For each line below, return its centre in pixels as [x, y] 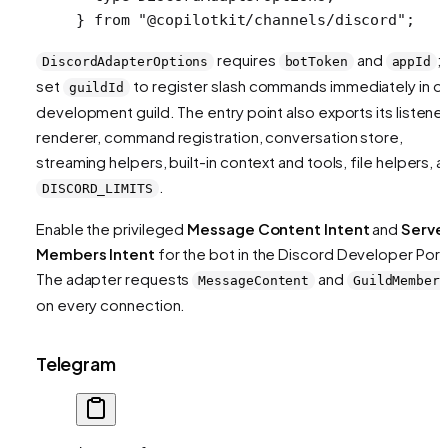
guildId [96, 87]
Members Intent [95, 253]
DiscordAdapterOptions [125, 61]
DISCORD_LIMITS [97, 188]
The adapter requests [114, 278]
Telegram [76, 363]
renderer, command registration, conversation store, [219, 136]
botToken [316, 61]
